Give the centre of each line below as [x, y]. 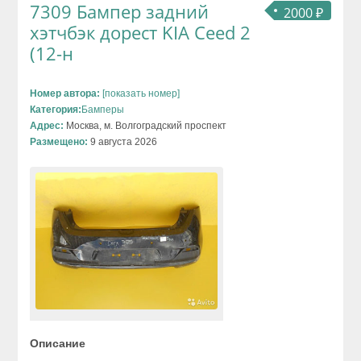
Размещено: [59, 142]
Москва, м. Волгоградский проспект [145, 126]
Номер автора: [65, 94]
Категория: [56, 110]
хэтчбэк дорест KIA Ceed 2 [141, 33]
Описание [58, 343]
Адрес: [47, 126]
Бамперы [103, 110]
